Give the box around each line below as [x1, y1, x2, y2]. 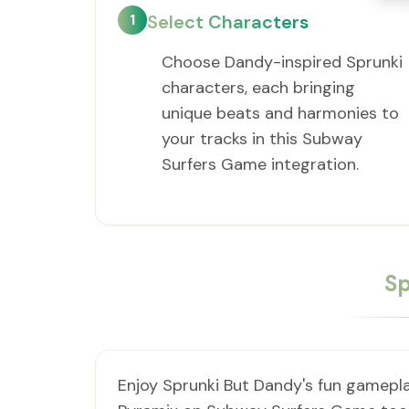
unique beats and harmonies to [162, 102, 399, 124]
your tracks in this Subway [162, 128, 362, 150]
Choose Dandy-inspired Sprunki [162, 51, 403, 73]
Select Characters [147, 10, 309, 34]
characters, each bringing [162, 77, 355, 99]
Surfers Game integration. [162, 153, 359, 175]
